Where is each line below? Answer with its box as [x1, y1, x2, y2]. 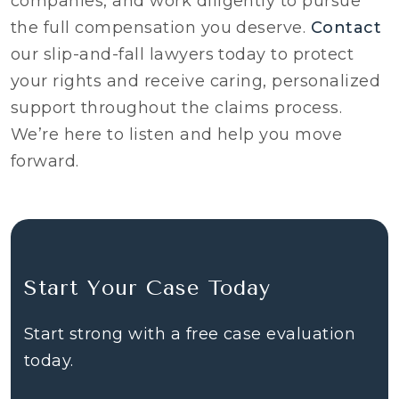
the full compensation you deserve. [11, 18, 311, 38]
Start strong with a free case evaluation [24, 324, 356, 345]
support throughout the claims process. [11, 98, 343, 118]
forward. [11, 151, 79, 172]
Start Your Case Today [24, 275, 271, 301]
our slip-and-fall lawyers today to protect [11, 45, 354, 65]
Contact [310, 18, 382, 38]
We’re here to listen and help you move [11, 125, 343, 145]
